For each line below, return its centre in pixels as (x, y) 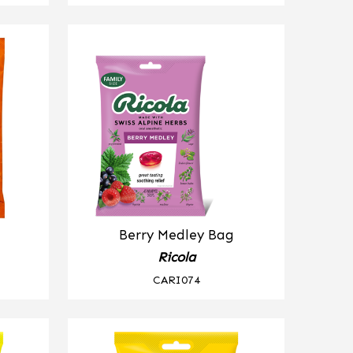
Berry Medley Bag (176, 235)
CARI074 (176, 279)
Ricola (176, 257)
